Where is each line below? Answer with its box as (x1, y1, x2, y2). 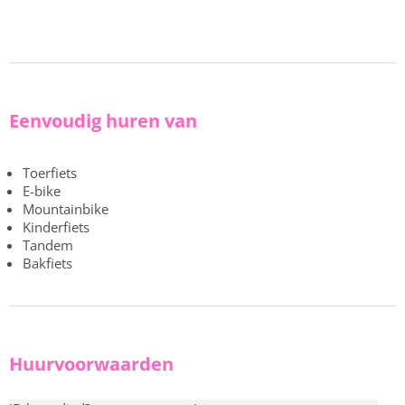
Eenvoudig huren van (9, 108, 197, 133)
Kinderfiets (23, 217, 89, 236)
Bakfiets (23, 253, 72, 272)
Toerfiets (23, 163, 77, 182)
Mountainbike (23, 199, 108, 218)
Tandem (23, 235, 73, 254)
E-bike (23, 181, 61, 200)
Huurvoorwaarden (9, 352, 174, 376)
